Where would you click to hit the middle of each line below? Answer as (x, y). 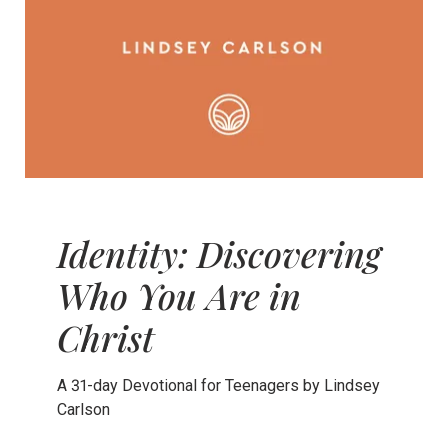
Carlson (83, 409)
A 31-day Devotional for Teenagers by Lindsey (218, 385)
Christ (105, 336)
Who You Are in (178, 294)
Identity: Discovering (218, 252)
